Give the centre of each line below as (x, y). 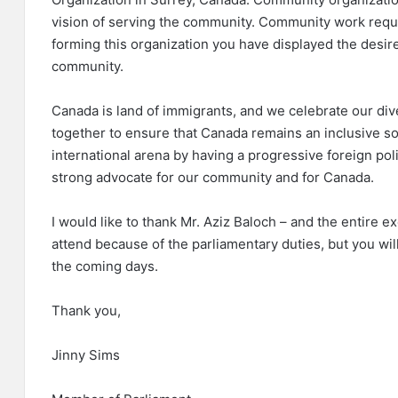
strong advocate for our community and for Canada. (213, 178)
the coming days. (105, 267)
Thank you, (86, 311)
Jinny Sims (86, 355)
